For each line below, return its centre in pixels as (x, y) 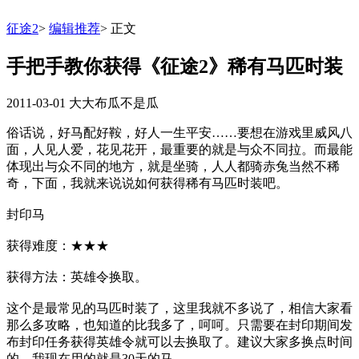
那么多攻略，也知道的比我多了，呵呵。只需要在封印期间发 (179, 325)
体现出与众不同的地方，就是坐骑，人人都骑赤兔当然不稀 (173, 166)
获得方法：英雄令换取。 (77, 276)
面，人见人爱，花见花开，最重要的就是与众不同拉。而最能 (179, 149)
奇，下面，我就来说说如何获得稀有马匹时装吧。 (147, 183)
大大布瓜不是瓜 (114, 103)
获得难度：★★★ (58, 245)
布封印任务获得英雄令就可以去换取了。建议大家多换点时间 (179, 341)
